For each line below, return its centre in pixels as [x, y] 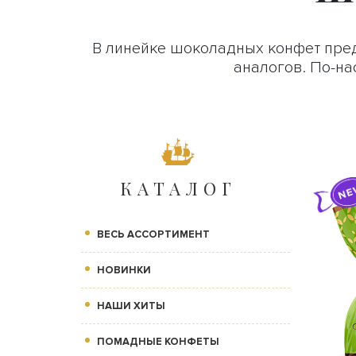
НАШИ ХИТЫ [131, 306]
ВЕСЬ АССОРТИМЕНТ [153, 235]
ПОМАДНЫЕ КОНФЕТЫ [158, 342]
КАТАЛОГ [179, 189]
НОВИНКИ [124, 271]
